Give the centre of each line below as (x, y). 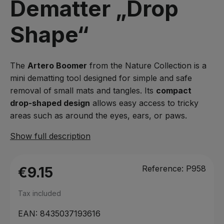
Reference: (163, 168)
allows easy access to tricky (144, 103)
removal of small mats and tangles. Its (83, 90)
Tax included (39, 193)
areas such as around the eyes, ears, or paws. (98, 115)
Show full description (50, 136)
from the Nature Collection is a (147, 65)
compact (174, 90)
